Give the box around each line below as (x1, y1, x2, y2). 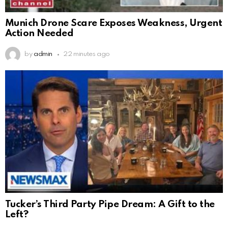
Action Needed (5, 28, 74, 39)
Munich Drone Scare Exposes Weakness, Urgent (5, 18, 222, 28)
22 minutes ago (63, 51, 110, 58)
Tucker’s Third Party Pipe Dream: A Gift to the (5, 199, 215, 210)
